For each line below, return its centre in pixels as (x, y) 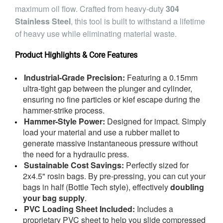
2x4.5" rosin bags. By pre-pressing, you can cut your (114, 176)
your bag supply (54, 198)
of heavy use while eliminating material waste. (96, 34)
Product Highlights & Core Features (76, 55)
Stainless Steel (43, 21)
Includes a (154, 209)
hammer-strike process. (64, 110)
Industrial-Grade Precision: (74, 77)
